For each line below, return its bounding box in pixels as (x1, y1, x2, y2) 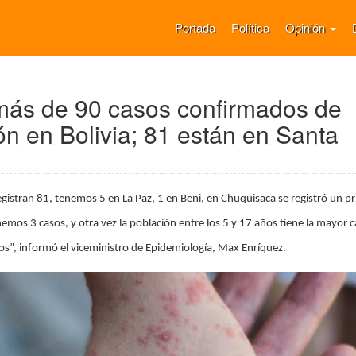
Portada (175, 19, 215, 36)
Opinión (285, 19, 328, 36)
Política (231, 19, 269, 36)
